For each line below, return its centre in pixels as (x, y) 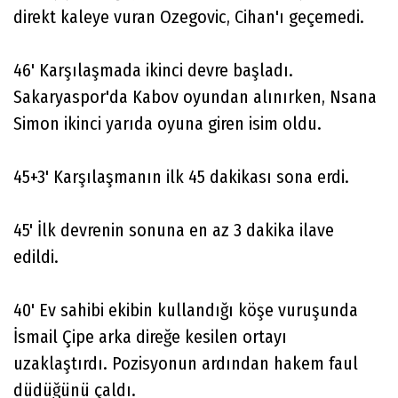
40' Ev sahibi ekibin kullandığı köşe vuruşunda (186, 310)
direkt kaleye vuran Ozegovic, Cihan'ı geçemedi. (189, 16)
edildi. (38, 256)
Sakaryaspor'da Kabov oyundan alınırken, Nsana (195, 96)
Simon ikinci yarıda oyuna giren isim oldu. (170, 123)
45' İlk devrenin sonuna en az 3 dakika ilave (174, 230)
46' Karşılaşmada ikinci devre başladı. (153, 70)
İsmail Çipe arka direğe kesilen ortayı (150, 336)
